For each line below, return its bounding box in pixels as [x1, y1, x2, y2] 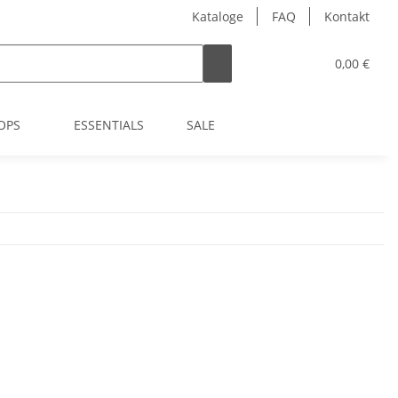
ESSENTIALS [74, 116, 144, 133]
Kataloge [192, 8, 243, 25]
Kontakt [324, 8, 370, 25]
